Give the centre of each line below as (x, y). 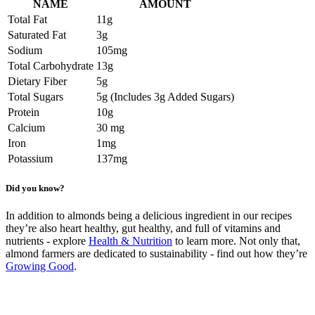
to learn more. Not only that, (236, 241)
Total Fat (27, 19)
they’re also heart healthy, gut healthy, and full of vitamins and (143, 229)
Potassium (30, 158)
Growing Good (40, 266)
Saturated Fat (37, 34)
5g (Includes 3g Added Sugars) (165, 96)
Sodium (25, 50)
